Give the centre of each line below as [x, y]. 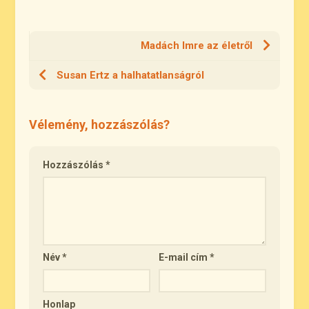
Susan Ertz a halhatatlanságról [131, 75]
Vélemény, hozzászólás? [100, 124]
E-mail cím [185, 257]
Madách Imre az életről [196, 46]
